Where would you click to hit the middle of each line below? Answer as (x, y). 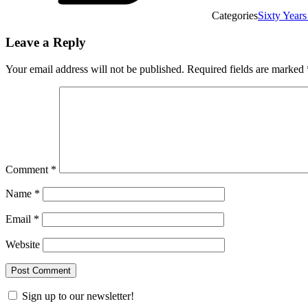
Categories (235, 16)
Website (23, 244)
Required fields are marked (247, 69)
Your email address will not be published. (95, 69)
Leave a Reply (46, 42)
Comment (28, 169)
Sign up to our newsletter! (78, 296)
